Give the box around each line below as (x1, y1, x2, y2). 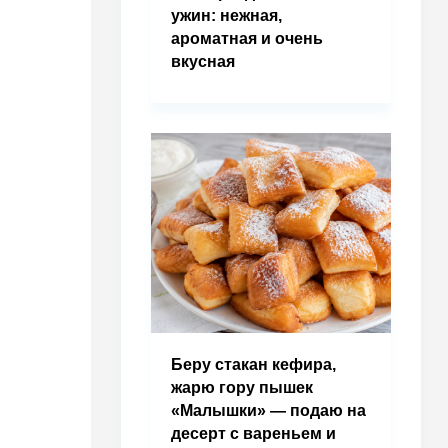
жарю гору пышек (171, 379, 313, 396)
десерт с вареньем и (171, 425, 336, 442)
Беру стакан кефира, (171, 356, 336, 373)
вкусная (171, 53, 235, 70)
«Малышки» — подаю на (171, 402, 366, 419)
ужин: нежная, (171, 7, 282, 24)
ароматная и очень (171, 30, 323, 47)
